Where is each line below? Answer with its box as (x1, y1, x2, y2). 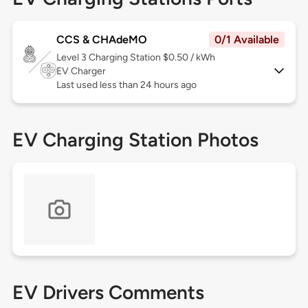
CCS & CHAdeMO (56, 33, 147, 47)
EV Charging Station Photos (12, 128, 258, 152)
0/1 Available (214, 33, 280, 47)
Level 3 (56, 52, 89, 64)
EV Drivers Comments (12, 280, 204, 305)
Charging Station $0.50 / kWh (88, 52, 215, 64)
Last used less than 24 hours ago (56, 79, 197, 91)
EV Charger (56, 65, 106, 78)
